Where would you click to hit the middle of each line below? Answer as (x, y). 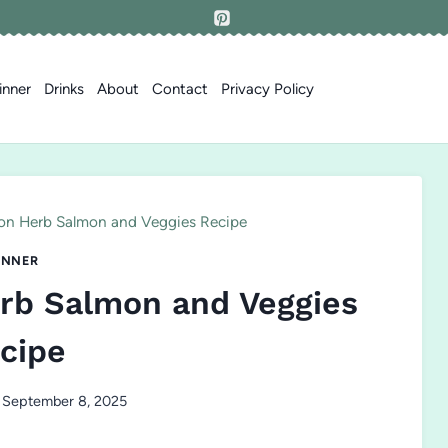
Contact (179, 89)
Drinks (64, 89)
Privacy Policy (267, 89)
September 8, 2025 (65, 400)
